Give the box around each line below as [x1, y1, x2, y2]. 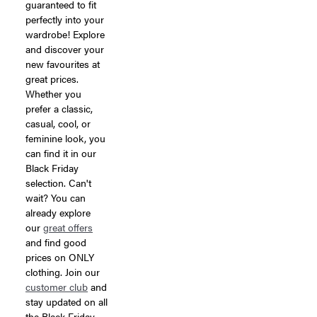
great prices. [25, 71, 79, 86]
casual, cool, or [25, 115, 91, 130]
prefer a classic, [25, 100, 93, 115]
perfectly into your [25, 11, 104, 26]
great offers [43, 219, 93, 234]
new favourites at [25, 56, 100, 71]
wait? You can [25, 190, 86, 204]
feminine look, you [25, 130, 105, 145]
